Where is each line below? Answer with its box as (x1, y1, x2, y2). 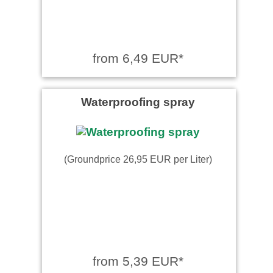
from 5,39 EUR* (93, 253, 183, 268)
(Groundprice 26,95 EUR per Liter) (64, 153, 212, 165)
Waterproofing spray (81, 94, 195, 108)
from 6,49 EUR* (93, 51, 183, 65)
